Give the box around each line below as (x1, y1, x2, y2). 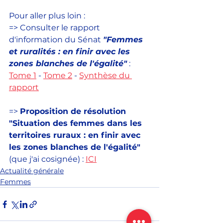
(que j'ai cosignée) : (9, 154, 86, 164)
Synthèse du (79, 71, 132, 81)
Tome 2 (43, 71, 72, 81)
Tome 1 (9, 71, 36, 81)
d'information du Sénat (9, 35, 103, 45)
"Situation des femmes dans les (9, 118, 144, 128)
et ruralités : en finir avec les (9, 47, 132, 57)
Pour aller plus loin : (9, 11, 85, 21)
